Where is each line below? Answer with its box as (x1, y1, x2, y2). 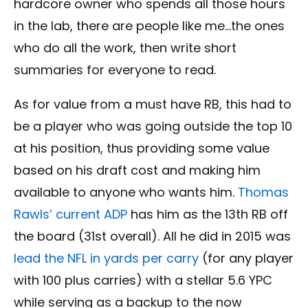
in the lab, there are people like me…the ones (14, 17, 285, 35)
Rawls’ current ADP (14, 206, 127, 223)
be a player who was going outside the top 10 (14, 118, 292, 135)
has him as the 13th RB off (127, 206, 288, 223)
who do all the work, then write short (14, 39, 236, 57)
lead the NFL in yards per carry (14, 250, 199, 267)
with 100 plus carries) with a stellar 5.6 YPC (14, 272, 272, 289)
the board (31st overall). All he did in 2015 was (14, 228, 291, 245)
